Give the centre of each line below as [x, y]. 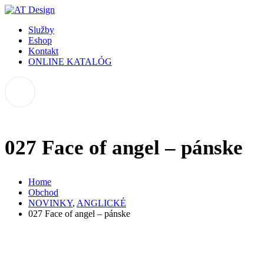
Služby [41, 30]
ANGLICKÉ [101, 203]
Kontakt [43, 51]
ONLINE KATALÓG [70, 62]
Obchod [43, 193]
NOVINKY [50, 203]
